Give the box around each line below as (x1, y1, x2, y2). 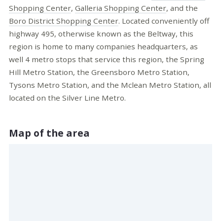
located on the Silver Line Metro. (9, 92, 128, 103)
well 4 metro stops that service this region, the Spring (9, 54, 204, 64)
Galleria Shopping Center (75, 2, 166, 13)
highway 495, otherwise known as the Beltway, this (9, 28, 193, 38)
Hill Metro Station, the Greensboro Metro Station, (9, 67, 189, 77)
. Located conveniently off (118, 15, 209, 26)
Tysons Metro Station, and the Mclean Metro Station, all (9, 79, 211, 90)
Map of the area (9, 126, 90, 140)
